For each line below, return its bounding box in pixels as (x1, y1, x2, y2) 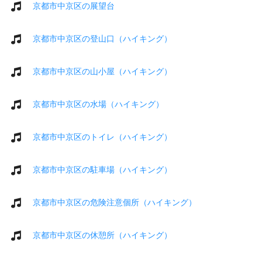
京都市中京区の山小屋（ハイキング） (33, 66, 172, 76)
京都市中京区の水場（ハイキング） (33, 99, 164, 109)
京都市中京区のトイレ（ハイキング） (33, 132, 172, 142)
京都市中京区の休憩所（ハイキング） (33, 230, 172, 240)
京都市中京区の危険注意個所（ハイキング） (33, 197, 196, 207)
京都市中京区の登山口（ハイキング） (33, 33, 172, 43)
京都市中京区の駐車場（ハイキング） (33, 164, 172, 174)
